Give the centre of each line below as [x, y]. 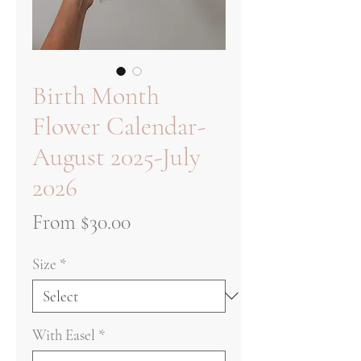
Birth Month [96, 95]
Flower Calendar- [119, 126]
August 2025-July [116, 156]
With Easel [64, 334]
